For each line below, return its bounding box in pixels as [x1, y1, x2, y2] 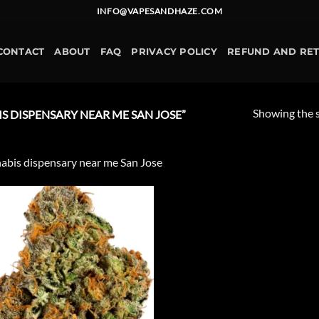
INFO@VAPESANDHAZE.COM [96, 5, 223, 16]
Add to [116, 220, 142, 230]
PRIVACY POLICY [131, 46, 217, 57]
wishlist [115, 230, 143, 240]
